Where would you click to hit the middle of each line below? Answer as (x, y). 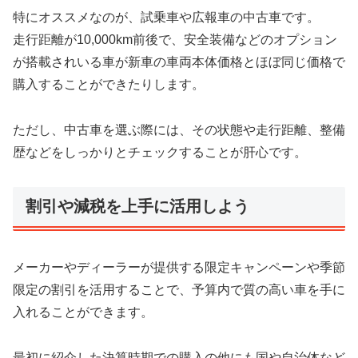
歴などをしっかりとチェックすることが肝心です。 (160, 152)
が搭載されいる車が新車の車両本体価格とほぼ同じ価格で (179, 62)
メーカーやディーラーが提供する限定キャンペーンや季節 (179, 267)
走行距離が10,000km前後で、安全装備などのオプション (175, 39)
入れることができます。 (83, 312)
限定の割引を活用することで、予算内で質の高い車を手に (179, 289)
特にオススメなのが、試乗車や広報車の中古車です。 (166, 17)
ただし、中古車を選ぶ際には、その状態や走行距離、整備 (179, 129)
